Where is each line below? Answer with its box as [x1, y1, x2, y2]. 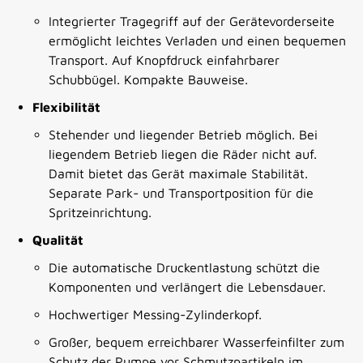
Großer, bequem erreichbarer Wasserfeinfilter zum [49, 335, 344, 350]
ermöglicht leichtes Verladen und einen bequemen [49, 33, 346, 49]
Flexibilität [32, 100, 100, 115]
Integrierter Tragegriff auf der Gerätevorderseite [49, 14, 335, 29]
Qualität [32, 233, 83, 248]
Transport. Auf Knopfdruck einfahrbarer [49, 53, 280, 68]
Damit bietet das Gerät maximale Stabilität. [49, 166, 308, 181]
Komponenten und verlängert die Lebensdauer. [49, 280, 326, 295]
